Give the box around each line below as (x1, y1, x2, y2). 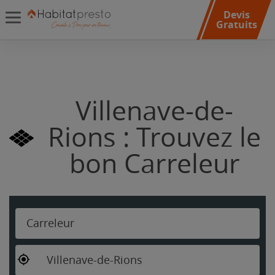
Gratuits (215, 18, 257, 31)
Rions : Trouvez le (48, 122, 261, 153)
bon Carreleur (69, 149, 240, 180)
